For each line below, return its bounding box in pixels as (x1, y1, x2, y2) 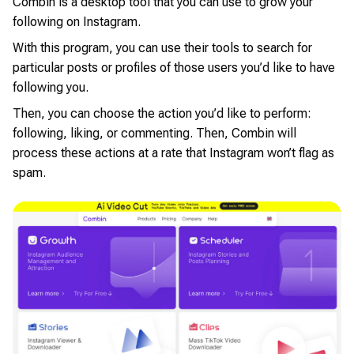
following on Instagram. (13, 14, 141, 29)
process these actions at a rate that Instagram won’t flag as (13, 145, 334, 160)
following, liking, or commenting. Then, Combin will (13, 126, 296, 141)
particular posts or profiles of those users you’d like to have (13, 60, 335, 75)
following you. (13, 80, 88, 95)
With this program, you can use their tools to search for (13, 40, 312, 55)
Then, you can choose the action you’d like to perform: (13, 106, 311, 121)
